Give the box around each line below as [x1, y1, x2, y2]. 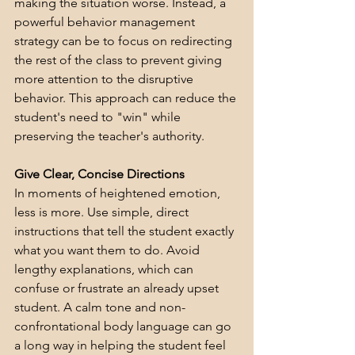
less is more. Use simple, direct [14, 204, 192, 220]
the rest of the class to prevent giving [14, 52, 225, 68]
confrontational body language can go [14, 319, 235, 334]
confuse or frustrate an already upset [14, 281, 222, 296]
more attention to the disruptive [14, 71, 197, 87]
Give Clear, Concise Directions [14, 166, 185, 182]
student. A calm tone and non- [14, 300, 185, 315]
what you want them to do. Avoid [14, 242, 203, 258]
